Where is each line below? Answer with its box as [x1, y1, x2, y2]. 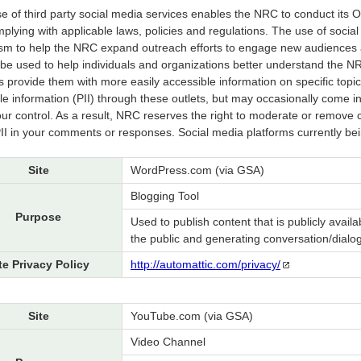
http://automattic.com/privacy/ [131, 258, 280, 272]
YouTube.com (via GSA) [131, 309, 253, 323]
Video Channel [131, 335, 205, 349]
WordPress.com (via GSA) [131, 164, 264, 177]
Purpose [15, 210, 61, 224]
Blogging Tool [131, 189, 199, 203]
